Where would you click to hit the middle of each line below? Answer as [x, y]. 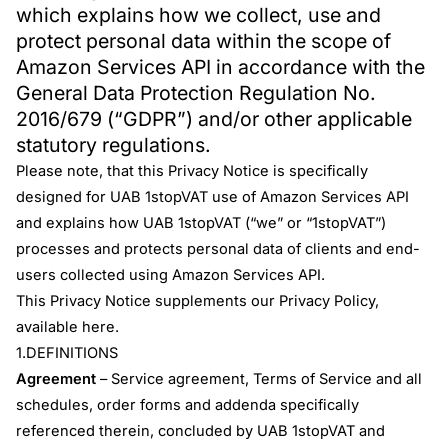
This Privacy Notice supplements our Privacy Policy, [198, 300]
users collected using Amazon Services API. [171, 274]
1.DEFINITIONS [67, 352]
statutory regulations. [114, 144]
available [49, 326]
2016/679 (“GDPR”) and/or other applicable [214, 118]
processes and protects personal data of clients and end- [218, 248]
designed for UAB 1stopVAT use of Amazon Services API [213, 196]
